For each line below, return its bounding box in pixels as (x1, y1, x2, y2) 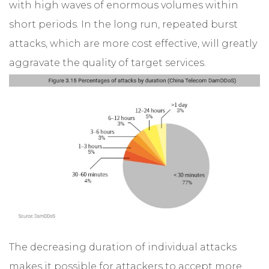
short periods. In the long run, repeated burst (9, 18, 238, 30)
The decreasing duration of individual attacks (9, 241, 237, 253)
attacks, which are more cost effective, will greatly (9, 37, 257, 49)
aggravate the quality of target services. (9, 56, 206, 68)
